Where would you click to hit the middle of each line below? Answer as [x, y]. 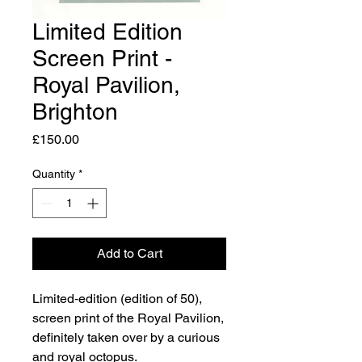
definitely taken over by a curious [126, 337]
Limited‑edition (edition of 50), [117, 298]
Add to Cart [129, 253]
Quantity [54, 173]
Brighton [75, 111]
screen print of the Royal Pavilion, [128, 318]
